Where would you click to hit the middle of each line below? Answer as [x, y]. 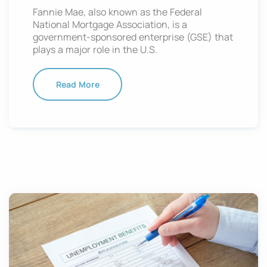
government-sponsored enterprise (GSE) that [133, 37]
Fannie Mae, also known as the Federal [117, 12]
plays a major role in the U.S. [95, 49]
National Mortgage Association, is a [110, 24]
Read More [77, 84]
